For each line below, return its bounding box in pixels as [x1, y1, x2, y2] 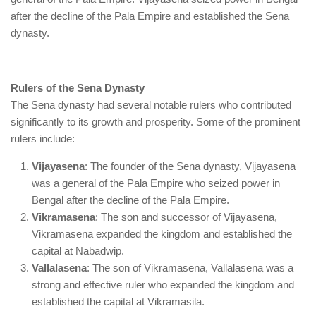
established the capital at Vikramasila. [32, 296, 205, 308]
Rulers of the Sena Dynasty [11, 82, 145, 95]
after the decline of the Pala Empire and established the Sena [11, 10, 289, 23]
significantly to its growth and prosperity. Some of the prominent [11, 116, 300, 128]
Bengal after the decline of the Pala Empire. [32, 194, 229, 207]
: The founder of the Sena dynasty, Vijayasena [85, 160, 296, 173]
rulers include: [11, 133, 75, 145]
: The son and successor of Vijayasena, [95, 211, 277, 224]
